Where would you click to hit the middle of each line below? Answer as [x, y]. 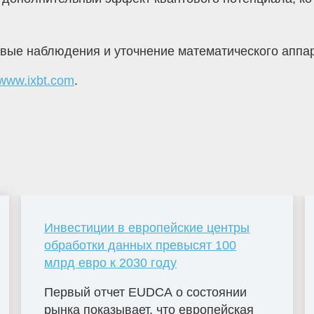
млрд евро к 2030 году [111, 262]
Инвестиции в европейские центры [147, 227]
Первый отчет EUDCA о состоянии [146, 292]
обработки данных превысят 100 [141, 245]
